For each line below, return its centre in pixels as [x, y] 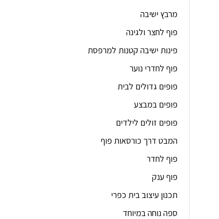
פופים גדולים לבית [148, 87]
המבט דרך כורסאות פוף [139, 141]
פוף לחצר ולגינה [152, 32]
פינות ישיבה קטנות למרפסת [133, 50]
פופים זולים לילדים [147, 123]
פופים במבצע [156, 105]
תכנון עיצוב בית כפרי [144, 195]
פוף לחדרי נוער [154, 68]
